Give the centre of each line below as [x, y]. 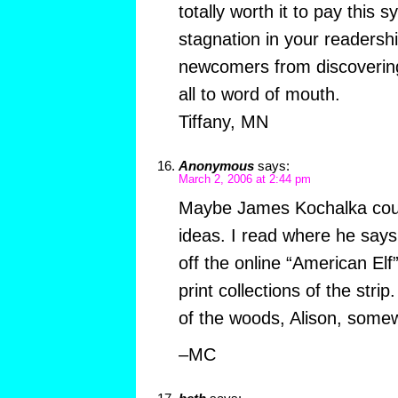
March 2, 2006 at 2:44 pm [244, 180]
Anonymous [216, 166]
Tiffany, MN [223, 122]
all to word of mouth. [259, 95]
